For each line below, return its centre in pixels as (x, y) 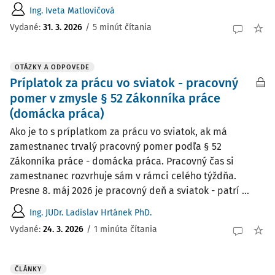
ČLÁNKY (28, 269)
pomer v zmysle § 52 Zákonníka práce (115, 98)
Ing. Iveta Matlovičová (72, 10)
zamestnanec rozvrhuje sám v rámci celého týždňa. (123, 176)
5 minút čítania (122, 27)
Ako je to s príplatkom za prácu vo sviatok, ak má (118, 132)
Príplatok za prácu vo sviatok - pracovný (124, 83)
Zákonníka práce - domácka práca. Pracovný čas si (122, 161)
